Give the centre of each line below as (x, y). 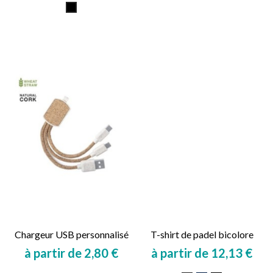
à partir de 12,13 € (202, 253)
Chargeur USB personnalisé (71, 234)
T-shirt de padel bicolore (202, 234)
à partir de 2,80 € (71, 253)
